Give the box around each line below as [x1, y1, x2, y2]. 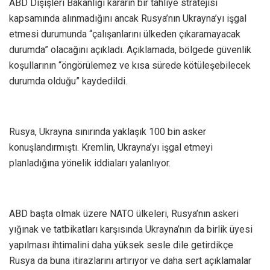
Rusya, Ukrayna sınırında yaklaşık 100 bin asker [9, 126, 206, 138]
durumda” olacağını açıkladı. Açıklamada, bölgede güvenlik [9, 44, 251, 56]
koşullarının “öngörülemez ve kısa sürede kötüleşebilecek [9, 60, 251, 72]
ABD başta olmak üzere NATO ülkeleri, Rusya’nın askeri [9, 208, 239, 220]
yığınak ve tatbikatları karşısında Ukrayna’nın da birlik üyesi [9, 224, 253, 236]
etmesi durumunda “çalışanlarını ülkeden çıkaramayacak [9, 28, 240, 40]
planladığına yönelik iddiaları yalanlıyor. [9, 157, 171, 169]
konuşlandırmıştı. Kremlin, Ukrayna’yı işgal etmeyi [9, 142, 213, 154]
